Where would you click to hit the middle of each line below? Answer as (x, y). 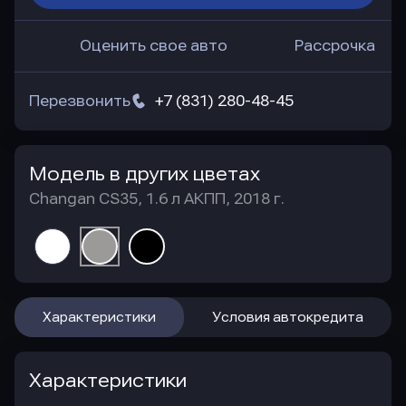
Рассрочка (335, 46)
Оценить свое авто (154, 46)
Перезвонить (80, 101)
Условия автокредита (288, 317)
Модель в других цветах (145, 174)
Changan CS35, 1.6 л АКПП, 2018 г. (157, 199)
